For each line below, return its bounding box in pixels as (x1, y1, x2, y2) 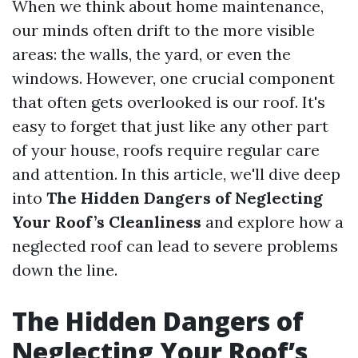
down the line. (12, 260, 117, 280)
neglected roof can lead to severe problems (12, 236, 338, 256)
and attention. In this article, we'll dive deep (12, 164, 340, 184)
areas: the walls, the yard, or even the (12, 44, 291, 64)
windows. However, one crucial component (12, 68, 335, 88)
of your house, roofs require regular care (12, 140, 320, 160)
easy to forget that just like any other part (12, 116, 328, 136)
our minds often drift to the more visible (12, 20, 315, 40)
